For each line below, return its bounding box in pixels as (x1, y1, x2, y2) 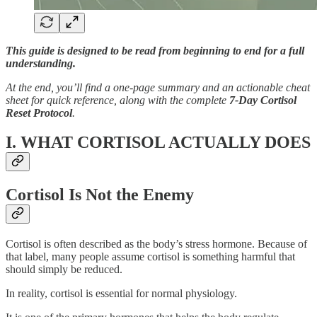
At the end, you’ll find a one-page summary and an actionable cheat (6, 81, 310, 93)
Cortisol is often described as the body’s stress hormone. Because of (6, 238, 307, 250)
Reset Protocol (6, 106, 72, 119)
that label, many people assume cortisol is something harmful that (6, 250, 295, 263)
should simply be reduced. (6, 263, 122, 276)
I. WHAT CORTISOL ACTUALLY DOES (6, 133, 311, 152)
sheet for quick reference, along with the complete (6, 93, 229, 106)
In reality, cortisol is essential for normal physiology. (6, 287, 237, 300)
